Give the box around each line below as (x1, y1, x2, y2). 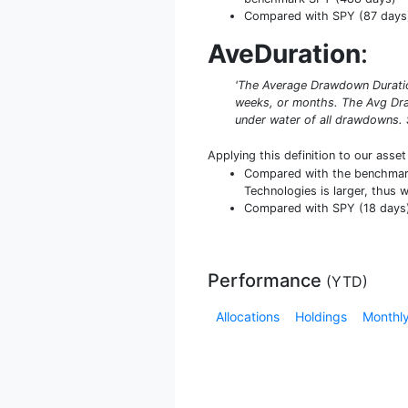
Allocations (216, 308, 280, 324)
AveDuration (208, 37, 361, 69)
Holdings (295, 308, 347, 324)
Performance (208, 269, 326, 291)
